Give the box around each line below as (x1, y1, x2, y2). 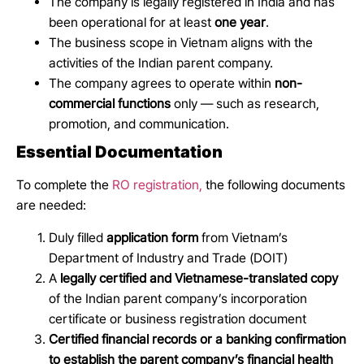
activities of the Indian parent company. (49, 55, 273, 71)
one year (214, 15, 266, 31)
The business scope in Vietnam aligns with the (49, 35, 313, 51)
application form (106, 229, 198, 245)
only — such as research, (171, 96, 319, 112)
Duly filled (49, 229, 106, 245)
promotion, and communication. (49, 116, 229, 132)
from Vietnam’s (198, 229, 288, 245)
